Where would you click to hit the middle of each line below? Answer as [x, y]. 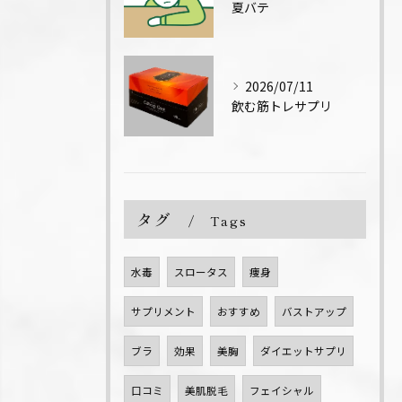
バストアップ [314, 312]
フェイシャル [282, 391]
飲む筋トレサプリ [282, 106]
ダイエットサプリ [303, 351]
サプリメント [163, 312]
